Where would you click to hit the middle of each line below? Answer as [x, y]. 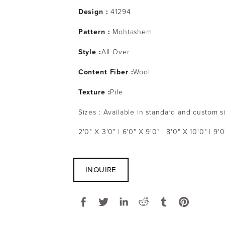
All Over [115, 51]
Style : [90, 52]
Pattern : [95, 32]
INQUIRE [101, 170]
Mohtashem [132, 31]
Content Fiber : [106, 72]
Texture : [94, 92]
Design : [93, 12]
